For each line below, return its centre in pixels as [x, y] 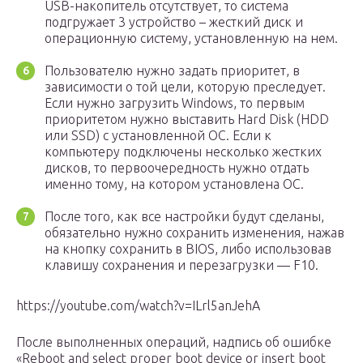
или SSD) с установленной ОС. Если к [158, 136]
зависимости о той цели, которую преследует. [185, 87]
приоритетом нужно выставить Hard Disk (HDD [187, 120]
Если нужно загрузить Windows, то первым [175, 103]
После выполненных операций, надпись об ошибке [174, 342]
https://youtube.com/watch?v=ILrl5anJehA [138, 306]
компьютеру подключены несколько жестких [183, 152]
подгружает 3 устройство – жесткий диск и [174, 22]
